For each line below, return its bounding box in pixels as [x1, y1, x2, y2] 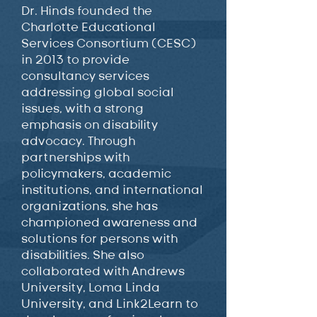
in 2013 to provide [21, 52, 129, 67]
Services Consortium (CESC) [21, 35, 196, 51]
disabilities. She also [21, 247, 144, 263]
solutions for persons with [21, 231, 178, 246]
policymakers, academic [21, 166, 171, 181]
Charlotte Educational [21, 19, 156, 35]
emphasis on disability [21, 117, 158, 132]
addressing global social [21, 84, 174, 100]
